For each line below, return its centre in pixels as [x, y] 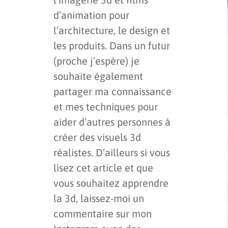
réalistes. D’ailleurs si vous [112, 152]
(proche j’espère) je [96, 61]
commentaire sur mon [103, 213]
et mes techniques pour [106, 106]
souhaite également [98, 76]
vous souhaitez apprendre [111, 183]
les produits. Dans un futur [112, 45]
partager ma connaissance [112, 91]
